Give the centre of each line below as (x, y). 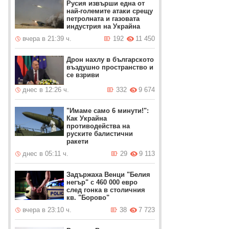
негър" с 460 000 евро (102, 182)
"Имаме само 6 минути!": (108, 111)
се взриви (83, 75)
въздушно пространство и (110, 67)
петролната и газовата (103, 19)
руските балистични (100, 134)
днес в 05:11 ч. (46, 154)
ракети (78, 141)
